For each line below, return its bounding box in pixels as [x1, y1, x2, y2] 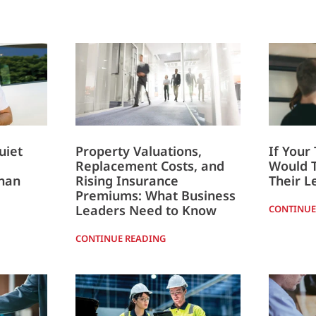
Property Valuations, [75, 142, 202, 159]
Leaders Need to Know [75, 201, 217, 219]
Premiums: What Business [75, 186, 236, 204]
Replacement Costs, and [75, 157, 224, 174]
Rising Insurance [75, 171, 178, 189]
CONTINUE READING [75, 231, 166, 245]
